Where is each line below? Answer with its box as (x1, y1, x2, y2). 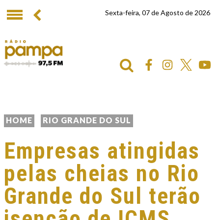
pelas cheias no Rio (4, 160, 199, 187)
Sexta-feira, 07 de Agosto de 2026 (105, 8, 210, 17)
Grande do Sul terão (4, 183, 201, 209)
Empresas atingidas (4, 137, 200, 164)
